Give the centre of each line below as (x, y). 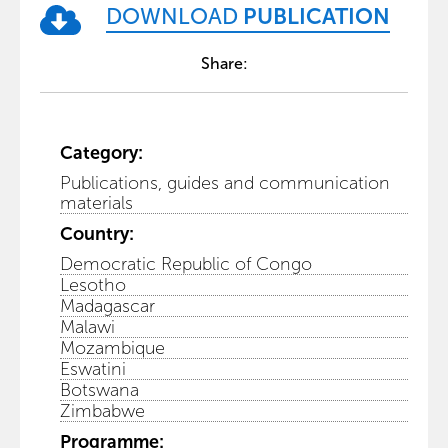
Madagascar (107, 305)
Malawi (87, 326)
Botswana (99, 389)
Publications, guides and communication (225, 182)
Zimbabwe (102, 410)
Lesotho (93, 284)
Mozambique (112, 347)
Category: (101, 152)
